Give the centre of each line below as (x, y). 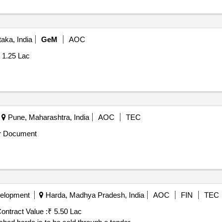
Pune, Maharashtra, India (47, 117)
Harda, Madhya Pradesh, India (94, 195)
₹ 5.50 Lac (64, 211)
